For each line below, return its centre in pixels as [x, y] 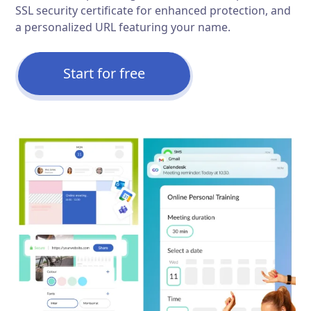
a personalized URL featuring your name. [123, 27]
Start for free [104, 73]
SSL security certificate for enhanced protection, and [153, 10]
